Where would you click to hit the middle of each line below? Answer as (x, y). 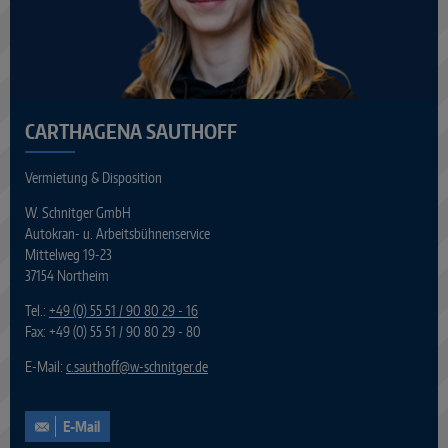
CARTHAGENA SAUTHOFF (131, 131)
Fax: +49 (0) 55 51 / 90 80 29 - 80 (113, 331)
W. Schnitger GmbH (78, 212)
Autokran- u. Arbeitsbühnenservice (117, 233)
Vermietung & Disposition (93, 177)
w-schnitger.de (169, 366)
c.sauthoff (92, 366)
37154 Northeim (67, 275)
